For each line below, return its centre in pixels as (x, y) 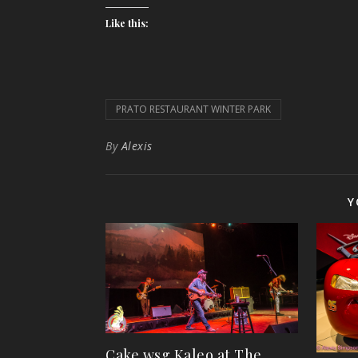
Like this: (127, 23)
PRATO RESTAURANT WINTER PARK (193, 109)
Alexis (137, 146)
